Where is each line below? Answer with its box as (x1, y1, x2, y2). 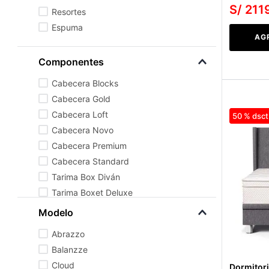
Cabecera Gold (52, 93, 111, 104)
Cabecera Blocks (52, 77, 119, 88)
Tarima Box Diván (52, 171, 121, 182)
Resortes (52, 6, 86, 17)
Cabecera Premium (52, 140, 127, 151)
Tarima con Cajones (52, 202, 129, 213)
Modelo (38, 206, 73, 219)
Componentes (38, 55, 104, 68)
